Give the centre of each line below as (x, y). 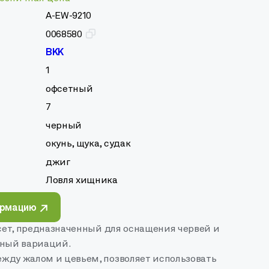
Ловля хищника (82, 180)
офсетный (69, 89)
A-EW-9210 (69, 16)
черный (64, 126)
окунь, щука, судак (88, 144)
